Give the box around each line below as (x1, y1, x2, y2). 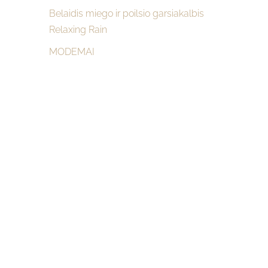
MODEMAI (49, 45, 95, 57)
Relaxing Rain (49, 24, 107, 36)
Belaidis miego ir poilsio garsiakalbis (49, 8, 204, 20)
